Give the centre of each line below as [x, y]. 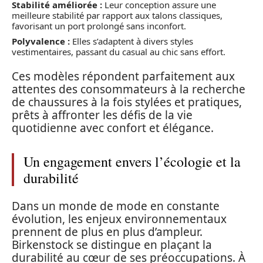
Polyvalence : [41, 41]
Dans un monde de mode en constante [116, 206]
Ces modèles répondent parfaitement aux [123, 77]
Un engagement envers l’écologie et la [132, 162]
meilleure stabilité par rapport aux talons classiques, [117, 16]
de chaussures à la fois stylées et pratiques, [127, 102]
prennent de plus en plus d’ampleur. [107, 232]
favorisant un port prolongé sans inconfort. [99, 26]
